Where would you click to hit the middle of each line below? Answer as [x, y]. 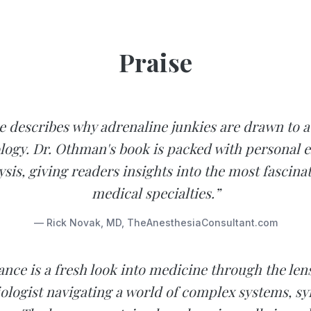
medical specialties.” [155, 192]
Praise [155, 61]
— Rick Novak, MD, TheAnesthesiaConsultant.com [155, 222]
